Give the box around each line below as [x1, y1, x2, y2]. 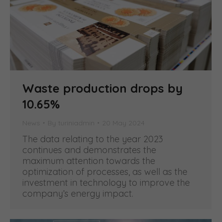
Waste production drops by [22, 80, 183, 96]
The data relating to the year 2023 [22, 133, 163, 145]
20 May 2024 [102, 118, 145, 127]
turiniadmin [58, 118, 95, 127]
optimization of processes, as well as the [22, 166, 187, 177]
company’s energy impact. [22, 187, 133, 199]
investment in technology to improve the [22, 176, 190, 188]
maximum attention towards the [22, 155, 155, 166]
